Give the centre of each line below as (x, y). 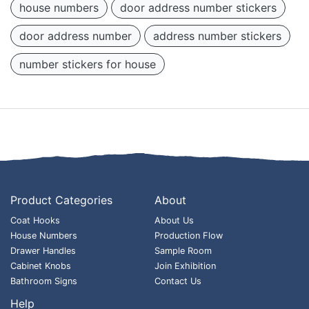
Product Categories (61, 200)
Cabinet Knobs (41, 266)
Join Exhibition (185, 266)
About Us (174, 220)
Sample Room (183, 250)
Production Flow (189, 235)
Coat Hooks (35, 220)
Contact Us (178, 281)
